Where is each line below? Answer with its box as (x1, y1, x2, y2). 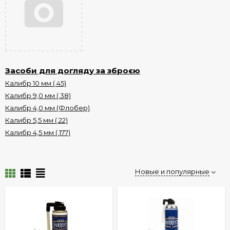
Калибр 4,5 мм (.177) (5, 128, 70, 137)
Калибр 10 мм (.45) (5, 79, 66, 87)
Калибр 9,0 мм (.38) (5, 91, 71, 100)
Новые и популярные (135, 167, 209, 176)
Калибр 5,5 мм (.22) (5, 116, 68, 124)
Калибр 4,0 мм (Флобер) (5, 103, 90, 112)
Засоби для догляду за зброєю (5, 65, 140, 75)
